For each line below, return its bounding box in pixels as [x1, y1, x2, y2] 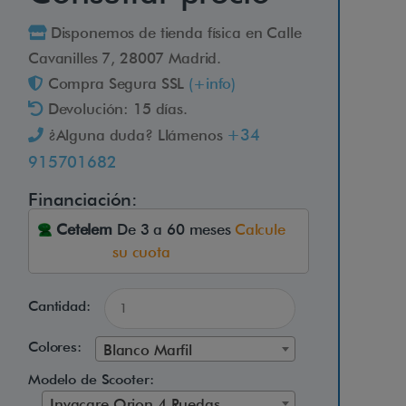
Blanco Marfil [102, 340, 192, 359]
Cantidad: [28, 297, 91, 315]
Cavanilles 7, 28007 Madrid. [28, 49, 222, 68]
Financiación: [28, 188, 139, 211]
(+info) [188, 74, 237, 93]
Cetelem [56, 220, 112, 239]
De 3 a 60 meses [117, 220, 231, 239]
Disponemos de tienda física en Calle [45, 24, 302, 43]
